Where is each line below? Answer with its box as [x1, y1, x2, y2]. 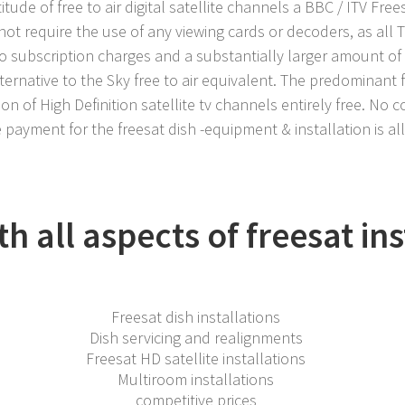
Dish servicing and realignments [89, 327, 303, 349]
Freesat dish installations [111, 306, 280, 328]
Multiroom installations [118, 369, 274, 391]
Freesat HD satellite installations [86, 348, 306, 370]
